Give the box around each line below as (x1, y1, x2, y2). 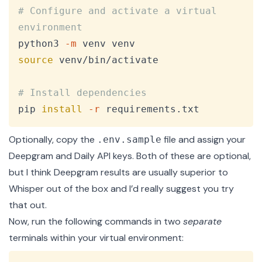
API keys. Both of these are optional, (95, 150, 251, 163)
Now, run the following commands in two (9, 215, 183, 228)
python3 (18, 38, 65, 50)
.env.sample (97, 134, 161, 146)
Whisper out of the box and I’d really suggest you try (9, 182, 234, 195)
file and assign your (161, 133, 246, 146)
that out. (9, 199, 47, 212)
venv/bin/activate (53, 54, 158, 66)
